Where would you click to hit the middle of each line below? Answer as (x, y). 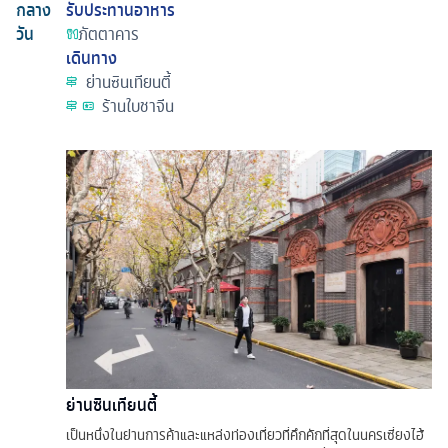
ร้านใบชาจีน (138, 105)
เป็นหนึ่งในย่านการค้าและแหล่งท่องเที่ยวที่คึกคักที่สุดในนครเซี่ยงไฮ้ (245, 434)
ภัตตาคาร (108, 33)
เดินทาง (91, 57)
